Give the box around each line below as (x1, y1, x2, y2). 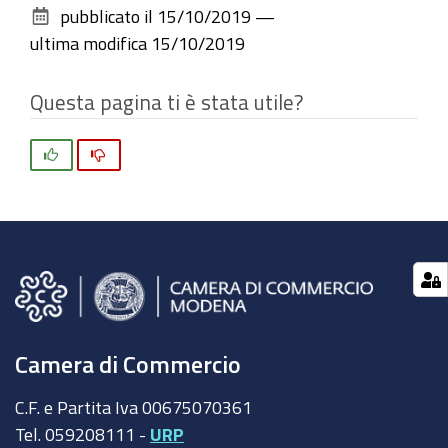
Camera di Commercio (15, 352, 241, 377)
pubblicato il (60, 6, 153, 25)
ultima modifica (30, 33, 147, 52)
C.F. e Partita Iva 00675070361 (15, 397, 252, 416)
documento (29, 14, 113, 33)
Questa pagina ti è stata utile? (30, 91, 303, 113)
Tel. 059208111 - (15, 424, 150, 443)
